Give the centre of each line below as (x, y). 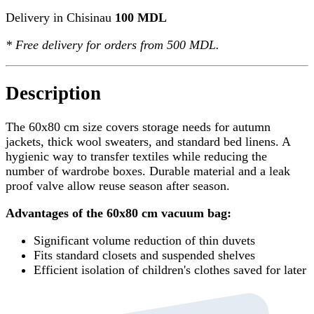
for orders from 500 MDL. (151, 45)
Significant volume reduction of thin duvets (144, 240)
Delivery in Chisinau (59, 18)
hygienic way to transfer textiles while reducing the (136, 156)
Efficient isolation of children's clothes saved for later (170, 269)
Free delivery (49, 45)
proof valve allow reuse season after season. (118, 185)
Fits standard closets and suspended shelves (144, 255)
